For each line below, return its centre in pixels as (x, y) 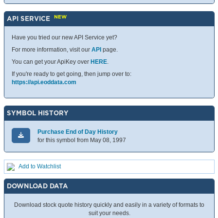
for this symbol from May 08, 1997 (82, 140)
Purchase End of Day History (78, 132)
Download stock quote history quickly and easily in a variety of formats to (109, 205)
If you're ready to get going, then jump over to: (72, 74)
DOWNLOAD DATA (37, 186)
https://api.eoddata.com (44, 82)
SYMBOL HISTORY (38, 113)
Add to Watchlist (40, 167)
